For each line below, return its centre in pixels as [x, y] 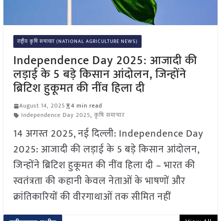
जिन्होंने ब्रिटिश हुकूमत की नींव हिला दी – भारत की [104, 166]
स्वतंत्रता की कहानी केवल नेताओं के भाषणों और [99, 181]
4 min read [86, 106]
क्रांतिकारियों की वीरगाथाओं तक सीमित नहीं [92, 197]
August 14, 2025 [42, 106]
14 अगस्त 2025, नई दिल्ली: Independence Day [108, 134]
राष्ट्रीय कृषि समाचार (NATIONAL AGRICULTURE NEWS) [77, 42]
